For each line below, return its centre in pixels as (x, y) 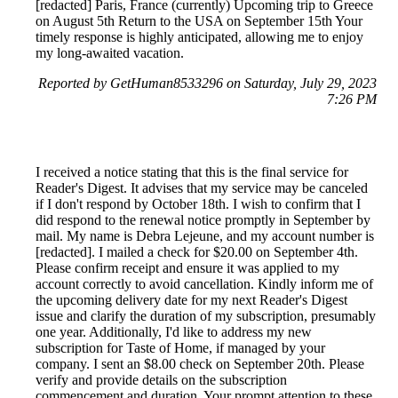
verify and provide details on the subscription (161, 380)
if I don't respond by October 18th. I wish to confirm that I (198, 204)
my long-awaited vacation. (110, 53)
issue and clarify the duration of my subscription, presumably (206, 316)
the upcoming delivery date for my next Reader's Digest (191, 300)
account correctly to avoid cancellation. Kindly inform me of (204, 284)
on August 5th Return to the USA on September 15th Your (199, 21)
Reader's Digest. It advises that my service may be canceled (202, 188)
